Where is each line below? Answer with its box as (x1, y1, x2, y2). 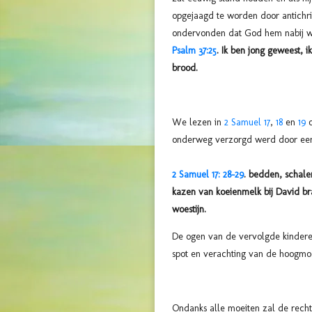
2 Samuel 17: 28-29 (172, 169, 244, 181)
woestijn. (172, 203, 206, 216)
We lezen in (172, 116, 224, 129)
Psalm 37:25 (172, 45, 217, 57)
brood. (172, 62, 198, 75)
